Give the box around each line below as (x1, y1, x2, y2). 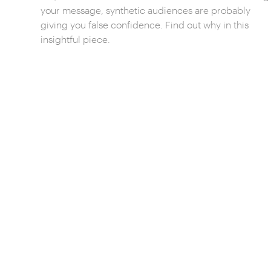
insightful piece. (41, 33, 111, 45)
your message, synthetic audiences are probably (41, 4, 251, 16)
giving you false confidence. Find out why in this (41, 19, 249, 30)
